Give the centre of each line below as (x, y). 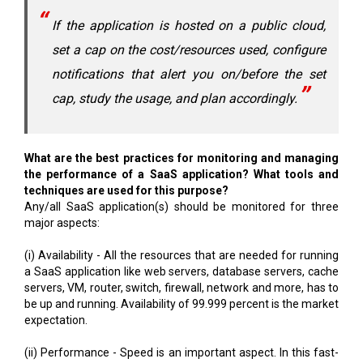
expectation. (56, 320)
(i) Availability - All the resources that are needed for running (181, 255)
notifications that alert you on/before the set (189, 74)
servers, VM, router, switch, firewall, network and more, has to (181, 287)
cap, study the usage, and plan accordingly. (175, 98)
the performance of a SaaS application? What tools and (181, 174)
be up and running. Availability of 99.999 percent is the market (181, 303)
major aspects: (62, 222)
